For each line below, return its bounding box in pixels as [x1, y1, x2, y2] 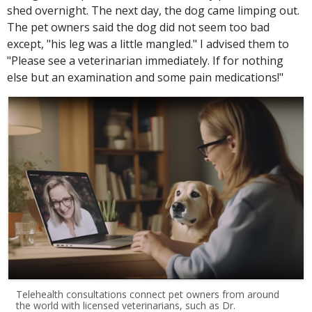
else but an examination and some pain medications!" [7, 70, 283, 85]
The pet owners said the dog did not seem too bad [7, 19, 270, 35]
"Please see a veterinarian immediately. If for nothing [7, 53, 283, 68]
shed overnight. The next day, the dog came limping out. [7, 3, 299, 18]
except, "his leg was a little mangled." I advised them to [7, 36, 289, 52]
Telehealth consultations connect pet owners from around [16, 288, 280, 302]
